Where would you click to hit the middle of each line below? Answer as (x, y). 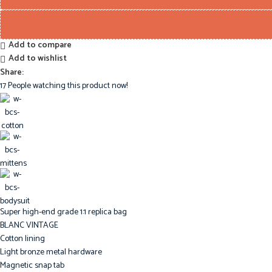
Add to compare (40, 46)
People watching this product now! (68, 86)
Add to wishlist (37, 59)
